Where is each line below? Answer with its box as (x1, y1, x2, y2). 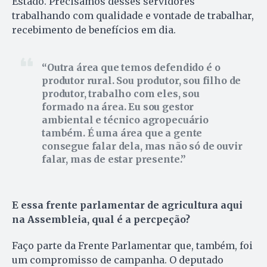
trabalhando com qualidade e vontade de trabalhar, (12, 10, 254, 22)
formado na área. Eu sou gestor (42, 101, 194, 113)
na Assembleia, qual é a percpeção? (12, 213, 190, 226)
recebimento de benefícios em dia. (12, 24, 176, 36)
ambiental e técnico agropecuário (42, 114, 209, 126)
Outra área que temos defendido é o (46, 61, 221, 74)
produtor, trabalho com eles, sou (42, 88, 200, 100)
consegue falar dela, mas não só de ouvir (42, 140, 243, 153)
